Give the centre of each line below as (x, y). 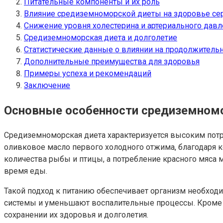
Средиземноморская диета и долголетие (101, 37)
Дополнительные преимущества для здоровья (112, 61)
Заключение (47, 85)
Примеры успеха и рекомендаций (88, 73)
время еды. (26, 171)
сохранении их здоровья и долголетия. (76, 215)
